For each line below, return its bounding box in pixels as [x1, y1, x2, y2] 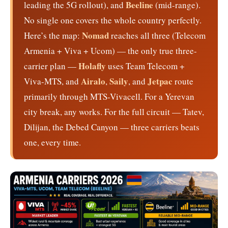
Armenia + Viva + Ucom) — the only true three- [24, 44, 197, 56]
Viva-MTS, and [24, 75, 81, 87]
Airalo [81, 74, 105, 88]
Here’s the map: [24, 29, 82, 41]
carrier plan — [24, 60, 78, 72]
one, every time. [24, 136, 81, 148]
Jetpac [148, 74, 173, 88]
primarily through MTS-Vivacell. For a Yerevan [24, 90, 194, 102]
